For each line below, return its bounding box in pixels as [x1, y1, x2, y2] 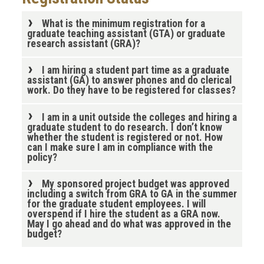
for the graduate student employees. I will [27, 197, 206, 210]
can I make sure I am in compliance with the [27, 141, 213, 153]
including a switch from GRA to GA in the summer [27, 187, 237, 200]
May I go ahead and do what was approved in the [27, 217, 231, 230]
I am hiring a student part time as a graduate [41, 64, 229, 77]
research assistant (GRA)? [27, 37, 140, 49]
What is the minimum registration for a [41, 17, 205, 29]
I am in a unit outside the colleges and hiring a [41, 111, 237, 123]
